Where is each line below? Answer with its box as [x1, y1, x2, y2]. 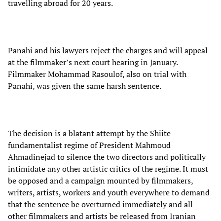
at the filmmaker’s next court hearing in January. [8, 56, 178, 68]
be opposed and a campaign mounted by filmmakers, [8, 175, 193, 186]
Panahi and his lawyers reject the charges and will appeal [8, 44, 208, 56]
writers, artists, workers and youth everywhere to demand [8, 186, 210, 198]
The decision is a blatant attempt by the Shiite [8, 127, 171, 139]
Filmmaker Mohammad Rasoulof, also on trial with [8, 68, 186, 79]
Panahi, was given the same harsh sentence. [8, 80, 161, 91]
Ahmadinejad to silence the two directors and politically [8, 151, 206, 162]
